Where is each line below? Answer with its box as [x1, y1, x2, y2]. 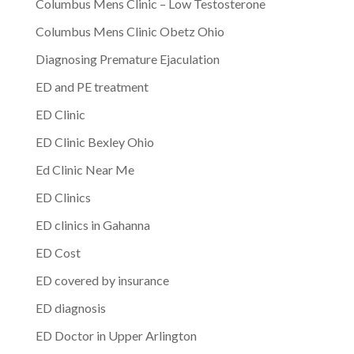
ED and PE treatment [35, 78, 149, 94]
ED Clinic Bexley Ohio [35, 134, 154, 149]
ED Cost [35, 244, 81, 260]
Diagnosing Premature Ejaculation [35, 51, 220, 66]
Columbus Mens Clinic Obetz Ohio [35, 23, 224, 39]
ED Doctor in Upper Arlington [35, 327, 197, 343]
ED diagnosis [35, 299, 106, 315]
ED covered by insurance [35, 272, 169, 288]
